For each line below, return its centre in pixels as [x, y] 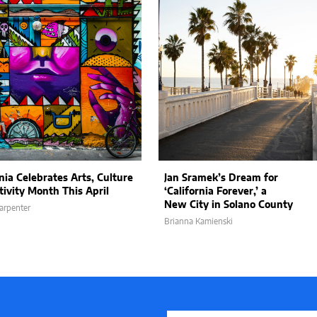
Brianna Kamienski [198, 221]
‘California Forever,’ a [215, 192]
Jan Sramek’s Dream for [221, 178]
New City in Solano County [229, 205]
